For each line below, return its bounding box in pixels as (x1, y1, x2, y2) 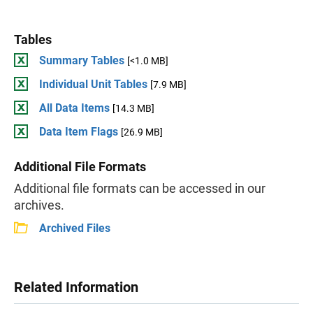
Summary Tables (39, 54, 124, 67)
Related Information (14, 279, 138, 296)
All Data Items (39, 101, 110, 115)
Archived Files (39, 221, 110, 235)
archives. (14, 198, 64, 212)
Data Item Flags (39, 125, 118, 138)
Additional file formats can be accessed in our (14, 181, 265, 196)
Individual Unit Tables (39, 78, 147, 91)
